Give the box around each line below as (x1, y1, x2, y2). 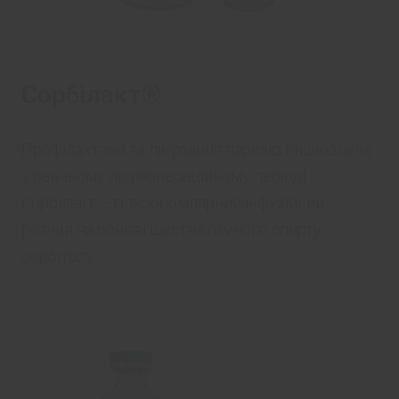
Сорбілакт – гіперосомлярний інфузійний (21, 193, 324, 212)
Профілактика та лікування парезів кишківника (21, 140, 372, 159)
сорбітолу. (21, 247, 97, 265)
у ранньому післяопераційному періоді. (21, 167, 308, 185)
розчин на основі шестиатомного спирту (21, 220, 322, 239)
